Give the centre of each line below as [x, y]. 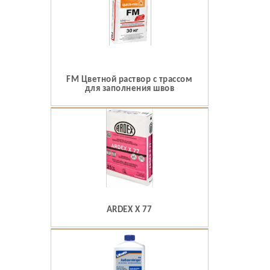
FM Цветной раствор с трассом [130, 80]
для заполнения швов [129, 89]
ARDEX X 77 [129, 210]
